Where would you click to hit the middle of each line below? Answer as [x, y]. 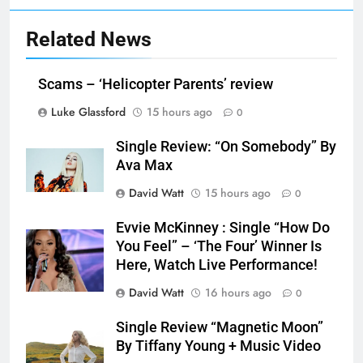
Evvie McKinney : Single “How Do [223, 227]
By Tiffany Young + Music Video [218, 346]
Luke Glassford [88, 111]
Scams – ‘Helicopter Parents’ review [156, 84]
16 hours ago [238, 292]
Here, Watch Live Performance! [217, 265]
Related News [89, 39]
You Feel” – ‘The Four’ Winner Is [219, 246]
